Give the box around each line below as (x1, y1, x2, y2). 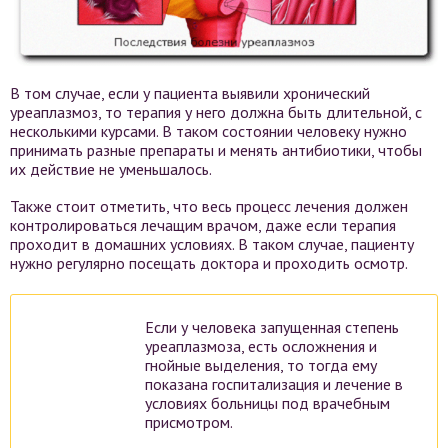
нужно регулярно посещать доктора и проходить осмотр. (10, 252, 408, 273)
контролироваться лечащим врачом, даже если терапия (10, 214, 396, 235)
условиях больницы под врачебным (145, 392, 390, 413)
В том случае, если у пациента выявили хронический (10, 82, 370, 103)
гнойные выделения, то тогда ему (145, 354, 377, 375)
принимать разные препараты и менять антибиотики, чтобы (10, 139, 422, 160)
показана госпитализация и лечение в (145, 373, 403, 394)
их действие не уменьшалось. (10, 158, 212, 179)
